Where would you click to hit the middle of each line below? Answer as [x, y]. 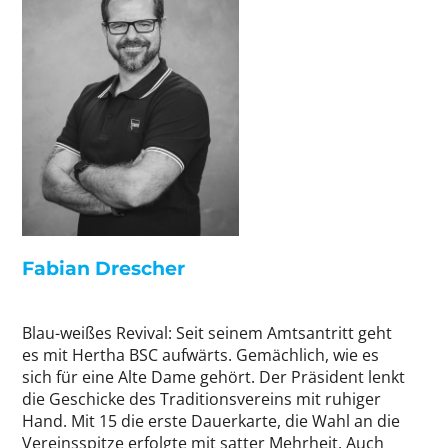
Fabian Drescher [103, 268]
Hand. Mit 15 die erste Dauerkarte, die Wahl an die [211, 421]
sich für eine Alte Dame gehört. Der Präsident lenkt [213, 377]
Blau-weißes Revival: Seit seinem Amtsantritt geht [207, 333]
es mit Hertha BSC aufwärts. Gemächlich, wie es [200, 355]
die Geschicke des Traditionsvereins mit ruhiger [201, 399]
